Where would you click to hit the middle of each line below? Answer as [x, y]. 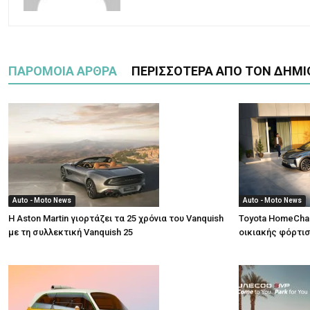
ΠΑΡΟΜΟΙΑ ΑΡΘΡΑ [63, 71]
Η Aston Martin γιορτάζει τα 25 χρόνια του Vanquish [116, 218]
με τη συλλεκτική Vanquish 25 [71, 232]
